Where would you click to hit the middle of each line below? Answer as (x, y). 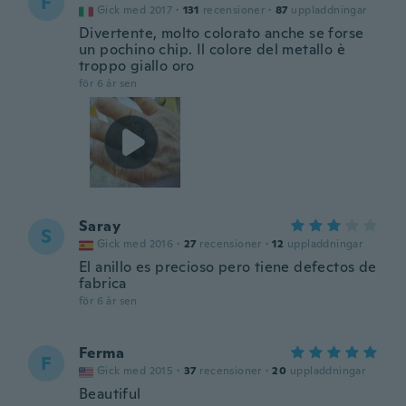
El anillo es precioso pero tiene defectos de (228, 267)
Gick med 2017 (135, 10)
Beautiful (110, 394)
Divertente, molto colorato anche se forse (222, 33)
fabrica (103, 283)
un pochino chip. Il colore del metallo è (212, 49)
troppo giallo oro (137, 66)
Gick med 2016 (135, 244)
